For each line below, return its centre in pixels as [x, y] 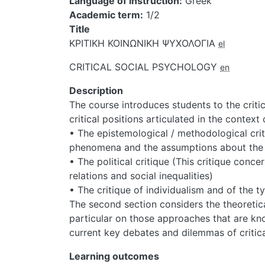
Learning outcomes [114, 256]
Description [96, 90]
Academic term [105, 14]
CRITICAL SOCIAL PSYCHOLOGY [145, 67]
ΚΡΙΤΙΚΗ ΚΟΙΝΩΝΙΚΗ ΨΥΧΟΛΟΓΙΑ [144, 43]
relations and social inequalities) [141, 175]
